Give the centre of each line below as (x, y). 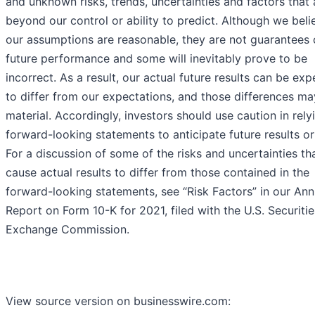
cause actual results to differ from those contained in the (157, 173)
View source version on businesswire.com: (118, 301)
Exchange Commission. (67, 230)
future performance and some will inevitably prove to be (156, 59)
